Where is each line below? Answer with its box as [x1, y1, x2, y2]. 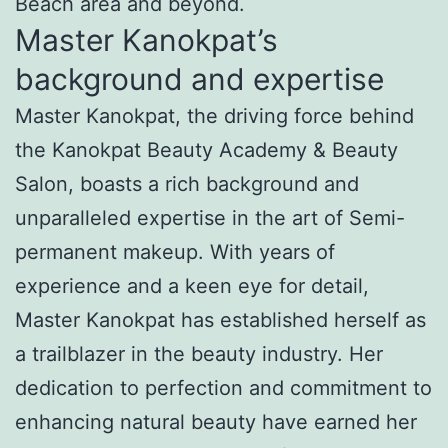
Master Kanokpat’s [15, 21, 278, 58]
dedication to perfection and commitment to [15, 375, 432, 400]
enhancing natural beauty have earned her [15, 409, 417, 434]
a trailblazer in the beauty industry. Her [15, 341, 383, 366]
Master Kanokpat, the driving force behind [15, 103, 414, 128]
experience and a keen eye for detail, [15, 273, 369, 298]
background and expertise [15, 60, 384, 97]
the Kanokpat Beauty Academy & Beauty [15, 137, 398, 162]
